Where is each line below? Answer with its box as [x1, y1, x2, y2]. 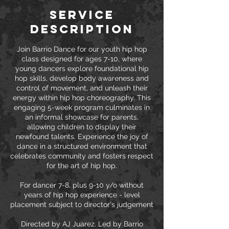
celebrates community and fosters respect [10, 152, 153, 160]
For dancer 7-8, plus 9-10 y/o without [20, 181, 144, 189]
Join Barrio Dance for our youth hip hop [16, 45, 147, 53]
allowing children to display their [27, 123, 136, 131]
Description [30, 22, 134, 36]
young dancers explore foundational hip [15, 64, 149, 73]
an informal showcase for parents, [25, 113, 139, 121]
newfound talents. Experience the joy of [15, 132, 148, 141]
